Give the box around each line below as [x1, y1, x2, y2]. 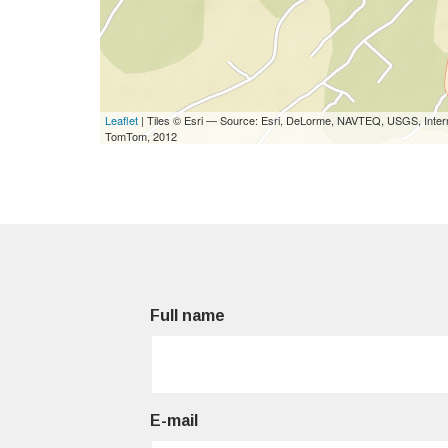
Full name [150, 307, 225, 324]
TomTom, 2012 [105, 128, 177, 144]
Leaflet [105, 112, 138, 128]
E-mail [150, 412, 198, 429]
